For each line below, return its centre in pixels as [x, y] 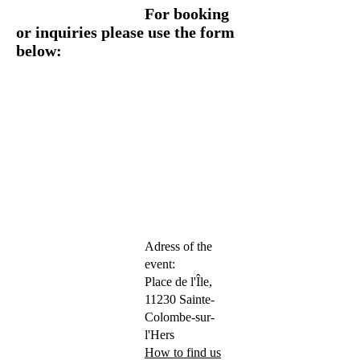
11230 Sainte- [180, 299]
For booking [123, 14]
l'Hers [160, 335]
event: [162, 264]
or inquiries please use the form [125, 32]
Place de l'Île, [178, 282]
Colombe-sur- [180, 317]
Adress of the [178, 246]
